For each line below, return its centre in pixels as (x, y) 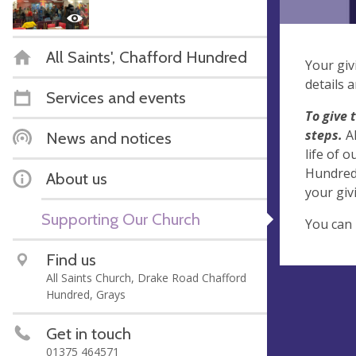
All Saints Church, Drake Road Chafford (146, 277)
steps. (325, 135)
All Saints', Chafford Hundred (147, 56)
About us (77, 178)
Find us (71, 259)
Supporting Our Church (121, 219)
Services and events (116, 97)
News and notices (109, 137)
